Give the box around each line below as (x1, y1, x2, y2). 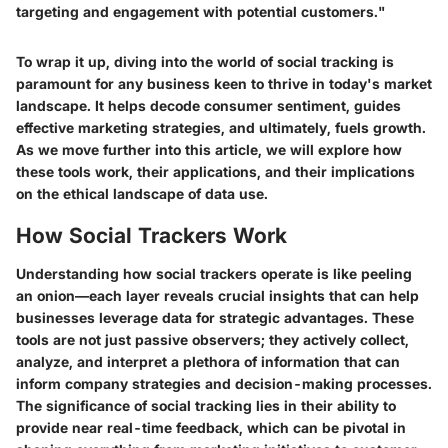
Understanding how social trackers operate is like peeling (16, 264, 412, 282)
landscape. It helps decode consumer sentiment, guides (16, 97, 401, 115)
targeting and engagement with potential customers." (16, 3, 385, 21)
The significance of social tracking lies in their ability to (16, 396, 396, 414)
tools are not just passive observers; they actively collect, (16, 330, 409, 348)
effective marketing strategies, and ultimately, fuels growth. (16, 119, 426, 137)
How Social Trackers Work (16, 223, 287, 249)
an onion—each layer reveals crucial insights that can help (16, 286, 419, 304)
